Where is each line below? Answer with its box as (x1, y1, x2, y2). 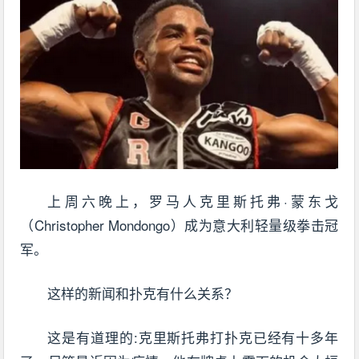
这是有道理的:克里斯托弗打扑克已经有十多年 (47, 327, 339, 348)
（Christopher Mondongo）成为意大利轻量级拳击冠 (20, 215, 339, 236)
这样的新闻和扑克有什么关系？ (47, 283, 239, 304)
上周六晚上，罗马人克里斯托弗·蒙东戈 (47, 191, 339, 212)
